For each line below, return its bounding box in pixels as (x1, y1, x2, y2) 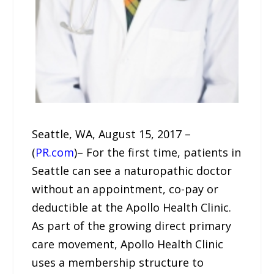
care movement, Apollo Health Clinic (32, 237, 224, 251)
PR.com (35, 145, 75, 160)
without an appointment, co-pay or (32, 182, 219, 196)
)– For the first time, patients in (74, 145, 242, 160)
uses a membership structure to (32, 255, 204, 270)
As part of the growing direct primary (32, 218, 232, 233)
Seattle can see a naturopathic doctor (32, 163, 232, 178)
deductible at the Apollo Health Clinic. (32, 200, 232, 215)
